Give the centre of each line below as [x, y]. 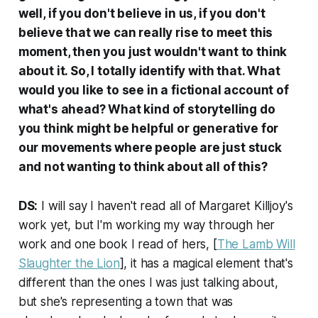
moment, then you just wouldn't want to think [153, 51]
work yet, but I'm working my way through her [147, 225]
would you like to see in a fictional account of [153, 90]
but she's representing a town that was [126, 301]
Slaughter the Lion [69, 263]
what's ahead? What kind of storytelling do [147, 109]
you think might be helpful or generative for [148, 128]
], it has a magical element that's [206, 263]
